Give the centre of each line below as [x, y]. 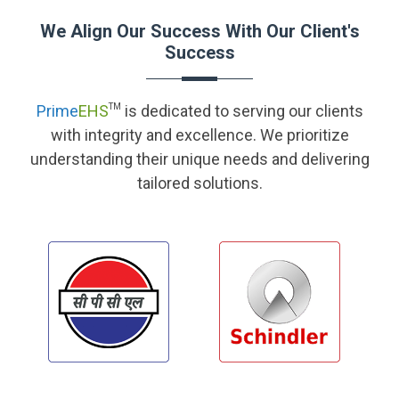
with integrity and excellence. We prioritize [199, 135]
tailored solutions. [199, 183]
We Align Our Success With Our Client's [199, 31]
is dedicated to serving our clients [242, 111]
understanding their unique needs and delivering [199, 159]
